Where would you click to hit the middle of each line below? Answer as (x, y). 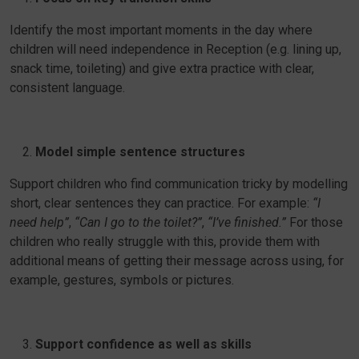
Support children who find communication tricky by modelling (179, 184)
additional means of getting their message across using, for (177, 261)
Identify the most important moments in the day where (161, 30)
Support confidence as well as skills (143, 344)
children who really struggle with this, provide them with (165, 242)
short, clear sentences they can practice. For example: (161, 203)
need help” (39, 222)
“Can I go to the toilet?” (138, 222)
